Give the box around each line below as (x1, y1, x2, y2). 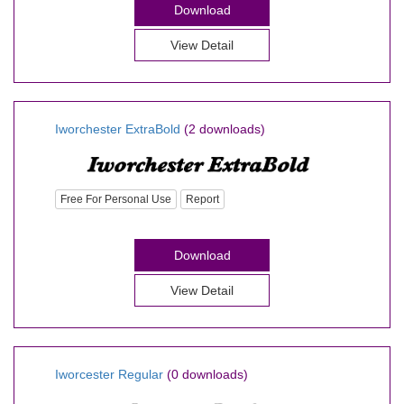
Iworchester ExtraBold (55, 121, 180, 136)
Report (186, 193, 219, 206)
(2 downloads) (184, 121, 265, 136)
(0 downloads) (167, 367, 248, 381)
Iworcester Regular (55, 367, 163, 381)
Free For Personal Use (60, 193, 171, 206)
